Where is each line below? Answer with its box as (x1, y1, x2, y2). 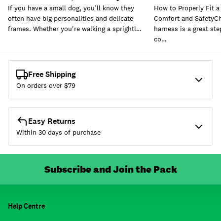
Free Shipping (28, 69, 76, 80)
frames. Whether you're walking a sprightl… (8, 24, 142, 34)
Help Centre (8, 201, 45, 212)
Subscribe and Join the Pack (44, 163, 177, 176)
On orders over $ (16, 81, 68, 90)
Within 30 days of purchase (16, 128, 101, 137)
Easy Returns (28, 116, 75, 127)
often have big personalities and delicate (8, 14, 133, 23)
